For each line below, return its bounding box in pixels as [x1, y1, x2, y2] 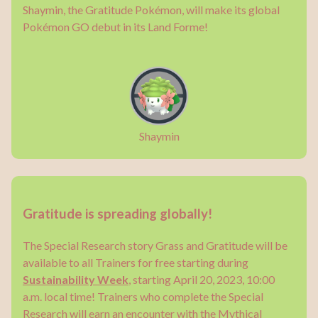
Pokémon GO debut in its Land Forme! [23, 20, 208, 34]
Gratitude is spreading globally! [23, 206, 212, 222]
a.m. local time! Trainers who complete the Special [23, 289, 263, 303]
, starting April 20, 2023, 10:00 [128, 272, 275, 286]
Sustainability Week [23, 272, 128, 286]
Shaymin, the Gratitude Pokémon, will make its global [23, 3, 280, 17]
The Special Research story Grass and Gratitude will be [23, 238, 287, 252]
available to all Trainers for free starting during [23, 255, 248, 269]
